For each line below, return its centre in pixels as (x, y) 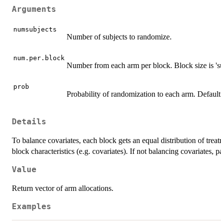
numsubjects (35, 30)
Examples (32, 206)
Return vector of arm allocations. (63, 188)
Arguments (34, 9)
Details (29, 122)
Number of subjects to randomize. (119, 37)
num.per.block (39, 58)
